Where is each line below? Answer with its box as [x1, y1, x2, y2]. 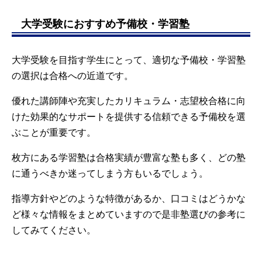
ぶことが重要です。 [12, 127, 96, 138]
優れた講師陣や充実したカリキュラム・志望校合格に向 [12, 96, 246, 106]
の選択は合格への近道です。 [12, 71, 133, 81]
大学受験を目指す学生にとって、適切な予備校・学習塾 [12, 55, 246, 65]
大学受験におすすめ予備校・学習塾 [21, 18, 189, 30]
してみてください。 [12, 225, 96, 236]
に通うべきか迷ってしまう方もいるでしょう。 [12, 168, 208, 179]
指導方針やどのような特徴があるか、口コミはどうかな [12, 194, 246, 204]
